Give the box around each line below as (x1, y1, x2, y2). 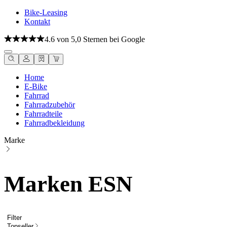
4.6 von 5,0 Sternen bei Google (45, 35, 145, 44)
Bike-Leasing (24, 8, 67, 17)
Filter (7, 213, 22, 221)
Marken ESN (4, 171, 133, 197)
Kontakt (24, 17, 50, 26)
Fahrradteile (24, 109, 62, 119)
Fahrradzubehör (24, 100, 75, 109)
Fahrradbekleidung (24, 119, 85, 128)
